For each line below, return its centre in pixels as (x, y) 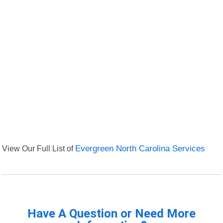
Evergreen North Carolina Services (140, 149)
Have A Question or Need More (111, 214)
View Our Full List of (39, 149)
